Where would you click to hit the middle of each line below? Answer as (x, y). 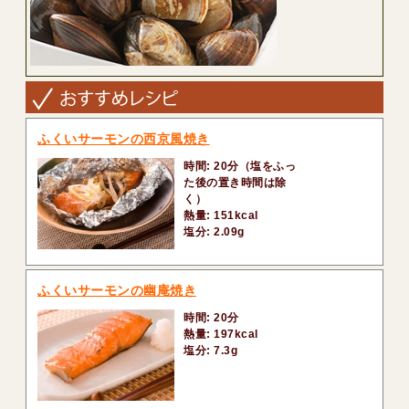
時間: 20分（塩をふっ (240, 167)
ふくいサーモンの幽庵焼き (117, 290)
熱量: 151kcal (221, 216)
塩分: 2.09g (214, 232)
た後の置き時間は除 (235, 183)
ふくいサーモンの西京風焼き (124, 139)
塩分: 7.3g (211, 350)
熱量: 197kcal (221, 334)
